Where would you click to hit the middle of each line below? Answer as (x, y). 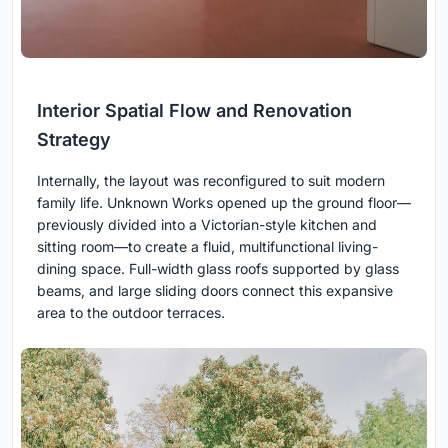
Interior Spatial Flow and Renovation (194, 111)
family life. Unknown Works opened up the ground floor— (224, 203)
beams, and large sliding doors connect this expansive (215, 291)
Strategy (74, 140)
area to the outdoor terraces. (131, 313)
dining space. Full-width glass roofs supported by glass (218, 269)
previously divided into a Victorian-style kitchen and (207, 225)
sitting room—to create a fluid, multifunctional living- (207, 247)
